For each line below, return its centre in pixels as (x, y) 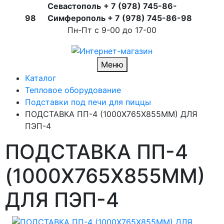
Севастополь (74, 6)
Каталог (40, 78)
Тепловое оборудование (73, 90)
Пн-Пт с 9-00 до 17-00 (112, 30)
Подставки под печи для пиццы (88, 102)
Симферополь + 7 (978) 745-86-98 (114, 18)
